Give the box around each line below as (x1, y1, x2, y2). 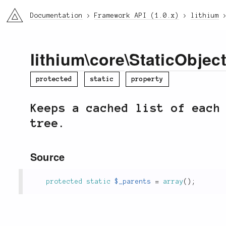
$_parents (115, 178, 151, 185)
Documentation (30, 12, 83, 19)
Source (30, 149, 65, 164)
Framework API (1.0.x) (94, 12, 179, 19)
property (131, 75, 164, 83)
